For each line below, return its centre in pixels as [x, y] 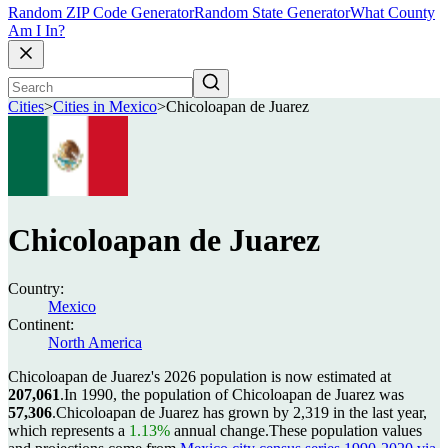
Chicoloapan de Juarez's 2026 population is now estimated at [199, 376]
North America [95, 342]
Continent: [41, 324]
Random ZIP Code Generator [101, 13]
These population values [345, 430]
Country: [36, 288]
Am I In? [36, 31]
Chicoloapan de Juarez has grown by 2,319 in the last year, [241, 412]
